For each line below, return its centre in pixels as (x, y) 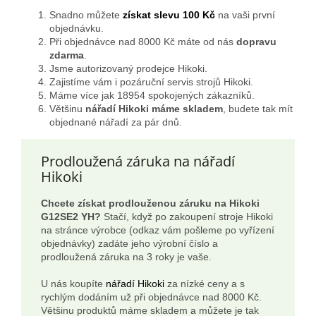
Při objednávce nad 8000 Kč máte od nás (143, 42)
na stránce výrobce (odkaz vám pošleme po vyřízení (158, 230)
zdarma (67, 55)
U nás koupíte (73, 283)
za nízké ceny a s (205, 283)
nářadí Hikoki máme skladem (154, 109)
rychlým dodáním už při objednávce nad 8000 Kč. (151, 297)
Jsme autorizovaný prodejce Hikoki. (128, 69)
